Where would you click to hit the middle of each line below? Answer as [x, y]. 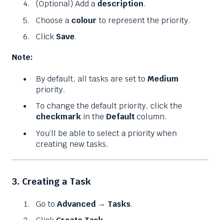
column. [151, 117]
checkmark [58, 117]
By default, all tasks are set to [92, 79]
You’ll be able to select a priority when [106, 133]
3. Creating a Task [51, 181]
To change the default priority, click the [109, 106]
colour [84, 20]
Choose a [54, 20]
